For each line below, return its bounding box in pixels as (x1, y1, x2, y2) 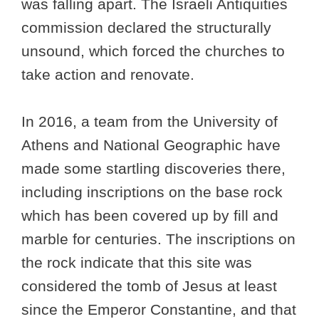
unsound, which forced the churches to (21, 43, 285, 60)
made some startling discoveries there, (21, 160, 286, 177)
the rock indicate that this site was (21, 254, 252, 271)
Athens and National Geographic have (21, 137, 281, 154)
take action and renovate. (21, 66, 194, 83)
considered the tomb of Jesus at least (21, 278, 277, 295)
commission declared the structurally (21, 19, 271, 36)
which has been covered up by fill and (21, 207, 278, 224)
